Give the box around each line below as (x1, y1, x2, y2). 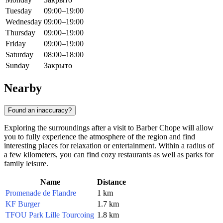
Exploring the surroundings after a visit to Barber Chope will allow (4, 123, 214, 132)
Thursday (5, 28, 35, 37)
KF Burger (5, 199, 40, 208)
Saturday (5, 50, 33, 59)
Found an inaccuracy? (8, 106, 72, 114)
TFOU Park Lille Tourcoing (5, 210, 94, 219)
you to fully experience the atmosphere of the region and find (4, 132, 195, 141)
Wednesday (5, 17, 42, 26)
